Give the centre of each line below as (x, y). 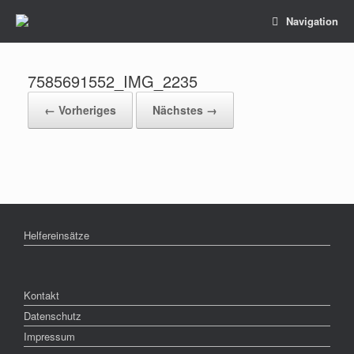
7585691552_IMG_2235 (113, 81)
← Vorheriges (80, 110)
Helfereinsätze (56, 235)
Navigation (312, 21)
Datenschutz (53, 316)
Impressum (49, 336)
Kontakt (41, 295)
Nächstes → (185, 110)
